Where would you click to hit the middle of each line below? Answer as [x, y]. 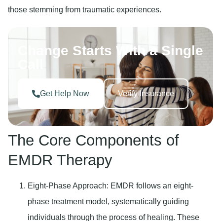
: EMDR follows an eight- [150, 185]
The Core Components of [93, 140]
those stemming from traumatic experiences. [85, 9]
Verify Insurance [146, 93]
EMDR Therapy [60, 160]
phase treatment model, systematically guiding [108, 201]
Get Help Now [65, 93]
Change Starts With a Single [110, 50]
